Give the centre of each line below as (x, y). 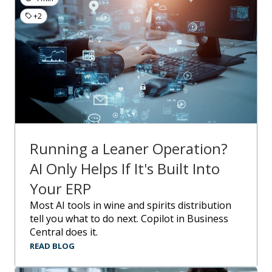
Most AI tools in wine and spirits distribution (34, 205)
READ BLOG (52, 246)
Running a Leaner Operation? (129, 148)
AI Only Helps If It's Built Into (125, 168)
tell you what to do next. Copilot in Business (129, 218)
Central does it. (64, 232)
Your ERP (60, 188)
